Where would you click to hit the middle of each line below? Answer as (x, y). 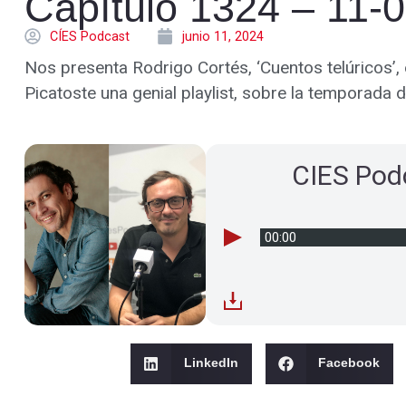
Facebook (349, 363)
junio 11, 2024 (223, 36)
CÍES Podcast (90, 36)
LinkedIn (211, 363)
